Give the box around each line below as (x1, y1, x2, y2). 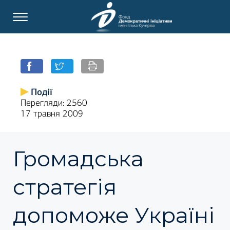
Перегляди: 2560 (21, 98, 87, 108)
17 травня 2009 (21, 108, 83, 119)
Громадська (13, 145, 144, 172)
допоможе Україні (13, 202, 215, 228)
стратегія (13, 174, 117, 200)
